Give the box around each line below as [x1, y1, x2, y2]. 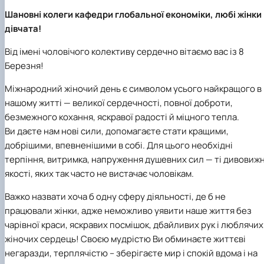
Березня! [5, 59, 44, 72]
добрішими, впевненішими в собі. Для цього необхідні [5, 138, 233, 151]
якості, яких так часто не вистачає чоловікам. [5, 167, 194, 180]
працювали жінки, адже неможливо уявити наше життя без [5, 204, 252, 217]
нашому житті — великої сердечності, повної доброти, [5, 96, 233, 109]
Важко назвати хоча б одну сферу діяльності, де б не [5, 190, 226, 203]
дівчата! [5, 22, 41, 35]
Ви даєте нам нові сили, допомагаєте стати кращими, [5, 124, 229, 137]
